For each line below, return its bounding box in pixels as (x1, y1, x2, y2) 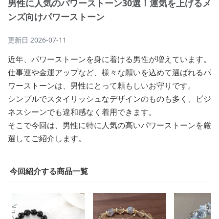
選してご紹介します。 (8, 133, 86, 144)
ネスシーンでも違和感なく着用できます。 (8, 107, 156, 117)
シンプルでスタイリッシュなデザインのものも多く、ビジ (8, 93, 211, 104)
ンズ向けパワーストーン (8, 11, 105, 22)
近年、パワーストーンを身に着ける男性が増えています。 (8, 54, 211, 65)
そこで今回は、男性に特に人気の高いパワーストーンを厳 (8, 120, 211, 131)
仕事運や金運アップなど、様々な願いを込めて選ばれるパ (8, 67, 211, 78)
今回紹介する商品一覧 (10, 166, 88, 176)
